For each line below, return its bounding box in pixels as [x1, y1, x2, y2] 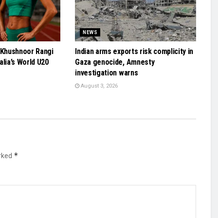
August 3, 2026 [79, 82, 118, 89]
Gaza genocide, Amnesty [75, 57, 155, 67]
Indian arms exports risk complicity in [75, 46, 194, 56]
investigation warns [75, 68, 138, 77]
